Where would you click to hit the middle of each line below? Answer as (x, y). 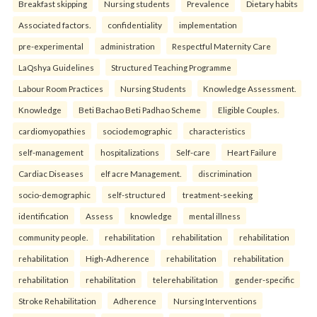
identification (44, 216)
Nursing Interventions (215, 301)
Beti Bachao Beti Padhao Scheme (140, 110)
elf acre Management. (141, 174)
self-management (51, 152)
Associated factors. (54, 25)
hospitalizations (130, 152)
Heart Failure (252, 152)
